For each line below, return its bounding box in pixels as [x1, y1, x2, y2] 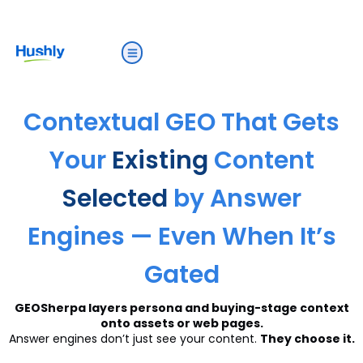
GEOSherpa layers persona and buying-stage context [14, 300, 349, 316]
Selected [62, 181, 168, 216]
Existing [111, 143, 208, 177]
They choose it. [259, 331, 355, 347]
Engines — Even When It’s [27, 220, 336, 254]
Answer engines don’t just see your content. [8, 331, 260, 347]
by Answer [168, 181, 301, 216]
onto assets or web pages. [100, 315, 263, 331]
